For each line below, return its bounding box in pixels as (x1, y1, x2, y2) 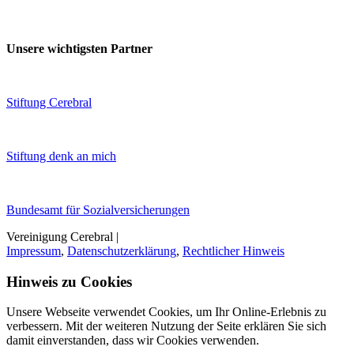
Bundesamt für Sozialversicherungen (6, 202, 190, 217)
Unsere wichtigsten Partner (6, 41, 153, 55)
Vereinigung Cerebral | (6, 229, 119, 243)
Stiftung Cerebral (6, 95, 92, 109)
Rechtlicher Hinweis (183, 243, 284, 258)
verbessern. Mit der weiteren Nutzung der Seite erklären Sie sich (6, 319, 326, 333)
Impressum (6, 243, 61, 258)
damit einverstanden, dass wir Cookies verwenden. (6, 333, 259, 348)
